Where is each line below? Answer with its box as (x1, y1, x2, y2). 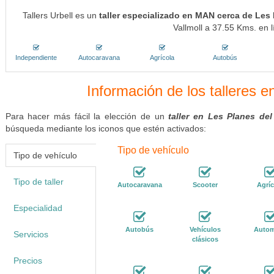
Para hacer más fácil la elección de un (5, 111, 169, 121)
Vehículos (189, 226, 221, 233)
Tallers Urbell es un (22, 10, 99, 20)
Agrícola (150, 54, 175, 61)
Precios (13, 256, 42, 265)
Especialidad (13, 203, 62, 213)
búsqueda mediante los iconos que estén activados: (5, 124, 206, 133)
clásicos (191, 235, 218, 243)
